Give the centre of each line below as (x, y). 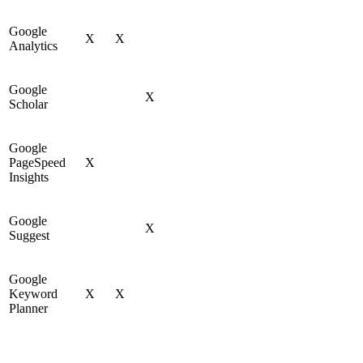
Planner (30, 308)
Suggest (31, 235)
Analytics (35, 45)
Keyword (33, 293)
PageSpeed (37, 162)
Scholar (30, 104)
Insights (30, 177)
